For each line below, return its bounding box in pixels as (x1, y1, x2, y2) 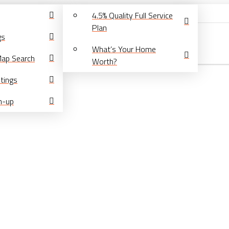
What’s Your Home (92, 43, 156, 55)
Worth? (92, 55, 117, 67)
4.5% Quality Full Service (92, 9, 173, 21)
